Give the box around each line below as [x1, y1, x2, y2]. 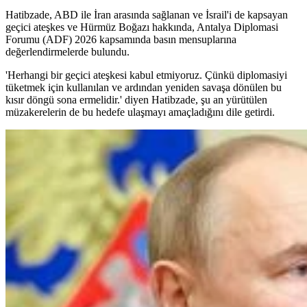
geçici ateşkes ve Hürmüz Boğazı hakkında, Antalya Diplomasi [5, 21, 278, 34]
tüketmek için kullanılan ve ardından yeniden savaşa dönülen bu [5, 82, 282, 94]
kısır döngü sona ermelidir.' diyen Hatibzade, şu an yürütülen [5, 94, 267, 106]
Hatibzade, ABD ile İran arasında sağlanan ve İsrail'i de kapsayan [5, 9, 288, 21]
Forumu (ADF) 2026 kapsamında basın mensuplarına [5, 34, 236, 46]
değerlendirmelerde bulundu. [5, 46, 130, 58]
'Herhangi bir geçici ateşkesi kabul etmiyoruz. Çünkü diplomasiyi [5, 69, 287, 82]
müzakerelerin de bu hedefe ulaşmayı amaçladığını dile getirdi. [5, 106, 275, 119]
